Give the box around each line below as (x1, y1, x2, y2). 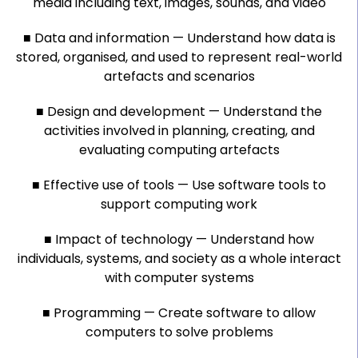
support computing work (101, 195, 257, 213)
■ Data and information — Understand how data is (22, 29, 336, 47)
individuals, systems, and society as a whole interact (17, 249, 341, 268)
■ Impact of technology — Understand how (44, 230, 314, 249)
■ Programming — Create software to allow (42, 304, 316, 322)
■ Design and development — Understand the (36, 102, 322, 121)
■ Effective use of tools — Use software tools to (32, 176, 326, 194)
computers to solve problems (85, 323, 273, 341)
